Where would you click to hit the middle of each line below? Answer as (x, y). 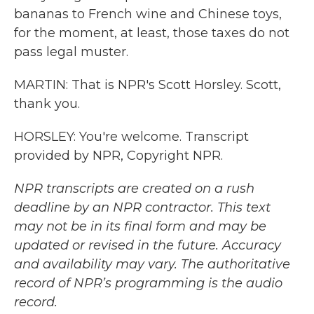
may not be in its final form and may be (140, 226)
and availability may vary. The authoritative (152, 264)
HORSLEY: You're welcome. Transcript (131, 137)
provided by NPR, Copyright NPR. (118, 156)
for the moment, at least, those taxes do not (152, 33)
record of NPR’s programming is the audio (148, 283)
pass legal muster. (71, 52)
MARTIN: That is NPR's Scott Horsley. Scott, (148, 85)
